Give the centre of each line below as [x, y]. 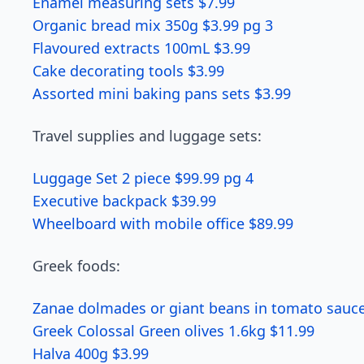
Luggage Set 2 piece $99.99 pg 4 [143, 178]
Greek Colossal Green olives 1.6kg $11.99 [173, 331]
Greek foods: [76, 266]
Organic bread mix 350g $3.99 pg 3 [153, 25]
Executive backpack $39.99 [124, 201]
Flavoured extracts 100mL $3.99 [141, 48]
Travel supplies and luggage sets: [147, 136]
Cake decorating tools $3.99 [128, 71]
